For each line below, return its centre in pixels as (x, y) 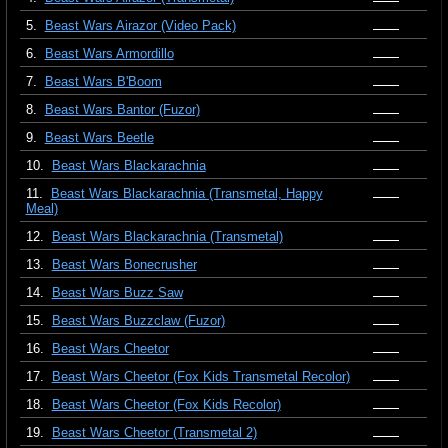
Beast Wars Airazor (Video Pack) (140, 26)
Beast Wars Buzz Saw (117, 293)
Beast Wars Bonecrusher (124, 265)
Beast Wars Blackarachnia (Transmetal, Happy (186, 194)
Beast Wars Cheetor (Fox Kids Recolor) (166, 405)
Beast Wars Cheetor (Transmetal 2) (154, 433)
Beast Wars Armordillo (109, 54)
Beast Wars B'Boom (103, 82)
